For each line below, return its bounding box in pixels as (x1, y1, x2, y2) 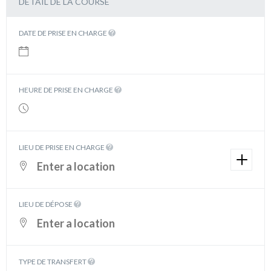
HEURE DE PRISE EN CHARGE (19, 85, 114, 95)
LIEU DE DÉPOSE (19, 200, 74, 209)
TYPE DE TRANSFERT (19, 256, 88, 266)
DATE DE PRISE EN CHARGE (19, 28, 108, 38)
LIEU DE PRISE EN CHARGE (19, 142, 106, 152)
